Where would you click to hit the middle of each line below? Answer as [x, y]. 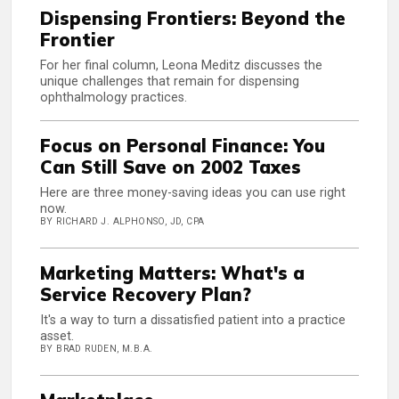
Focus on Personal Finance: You [183, 146]
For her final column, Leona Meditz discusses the [181, 66]
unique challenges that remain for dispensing [170, 82]
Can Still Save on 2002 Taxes [171, 167]
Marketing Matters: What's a [172, 273]
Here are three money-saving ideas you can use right [193, 193]
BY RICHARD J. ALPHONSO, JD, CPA [122, 222]
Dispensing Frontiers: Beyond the [193, 19]
